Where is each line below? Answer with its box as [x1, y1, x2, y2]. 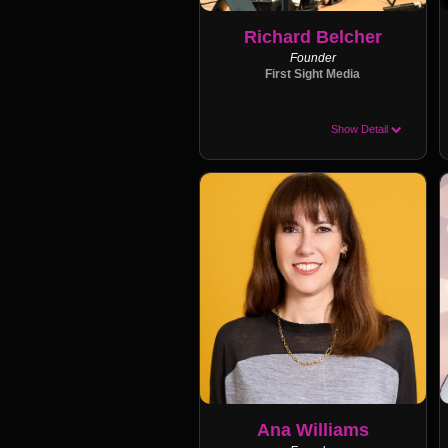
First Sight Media [265, 68, 361, 80]
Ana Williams [256, 419, 369, 440]
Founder [289, 52, 336, 64]
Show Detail [330, 123, 391, 135]
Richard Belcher [243, 27, 382, 47]
